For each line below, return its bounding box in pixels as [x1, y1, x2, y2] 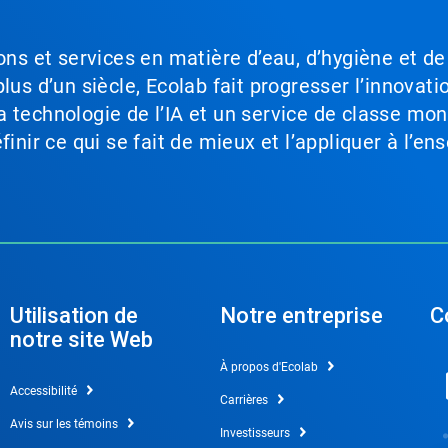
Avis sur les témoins [9, 417, 118, 431]
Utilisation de [9, 303, 138, 328]
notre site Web [9, 327, 153, 352]
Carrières [219, 393, 268, 407]
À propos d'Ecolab [219, 360, 318, 374]
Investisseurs [219, 426, 290, 440]
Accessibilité [9, 384, 77, 398]
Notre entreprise [219, 303, 383, 328]
